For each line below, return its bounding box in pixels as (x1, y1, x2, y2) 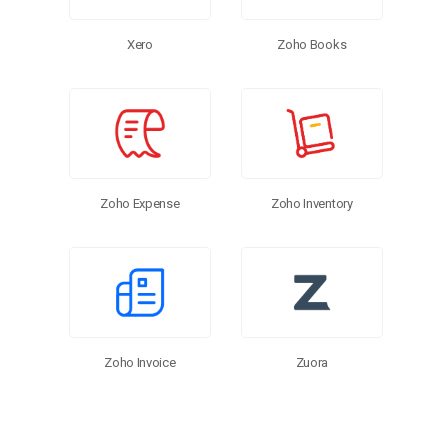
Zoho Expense (100, 196, 180, 211)
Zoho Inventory (271, 195, 353, 211)
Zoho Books (277, 37, 347, 53)
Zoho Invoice (104, 354, 176, 370)
